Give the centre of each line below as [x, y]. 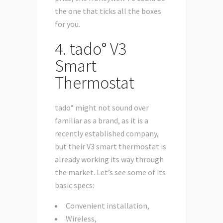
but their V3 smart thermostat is [111, 147]
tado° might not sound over [102, 108]
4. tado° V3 [91, 49]
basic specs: [74, 185]
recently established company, [107, 134]
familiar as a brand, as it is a [102, 121]
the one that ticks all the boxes [108, 11]
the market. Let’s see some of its [110, 172]
